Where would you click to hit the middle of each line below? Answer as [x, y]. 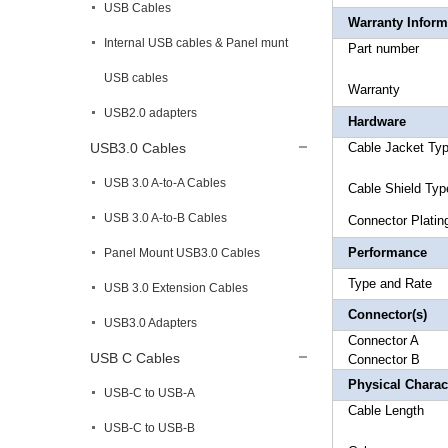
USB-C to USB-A [149, 393]
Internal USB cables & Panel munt [196, 43]
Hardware [377, 121]
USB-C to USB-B [149, 428]
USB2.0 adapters [150, 113]
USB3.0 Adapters [150, 323]
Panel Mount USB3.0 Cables [182, 253]
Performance [387, 252]
